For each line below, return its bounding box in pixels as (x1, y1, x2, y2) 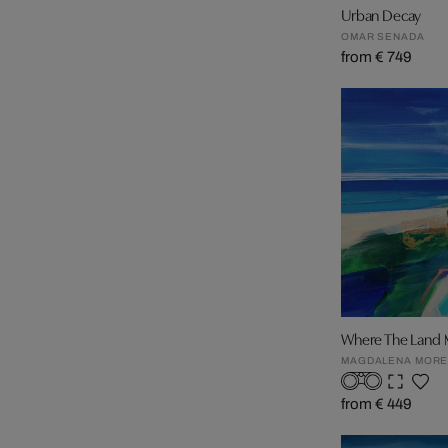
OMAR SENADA (341, 30, 425, 42)
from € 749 (341, 48, 412, 65)
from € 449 (341, 395, 412, 412)
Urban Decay (341, 2, 422, 25)
